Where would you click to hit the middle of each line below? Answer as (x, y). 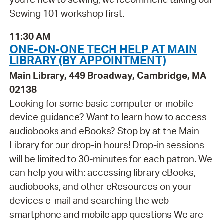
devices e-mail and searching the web (89, 200)
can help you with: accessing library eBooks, (102, 173)
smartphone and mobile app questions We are (106, 214)
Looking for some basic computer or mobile (101, 103)
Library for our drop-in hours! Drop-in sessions (107, 145)
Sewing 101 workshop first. (67, 13)
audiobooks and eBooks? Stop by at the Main (104, 131)
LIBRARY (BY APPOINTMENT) (87, 60)
